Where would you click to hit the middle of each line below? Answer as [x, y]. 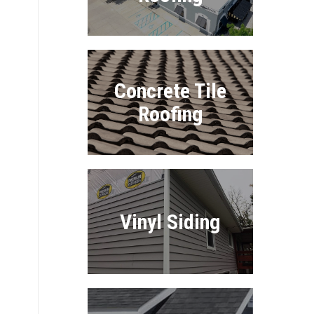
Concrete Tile [171, 91]
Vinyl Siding [171, 221]
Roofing [170, 114]
